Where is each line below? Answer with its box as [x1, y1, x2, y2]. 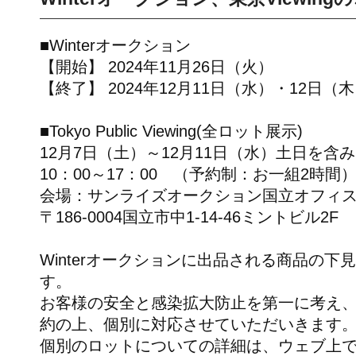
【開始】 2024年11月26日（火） [40, 58, 273, 75]
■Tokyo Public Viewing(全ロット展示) [40, 122, 303, 140]
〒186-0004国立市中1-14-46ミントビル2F [40, 208, 339, 226]
